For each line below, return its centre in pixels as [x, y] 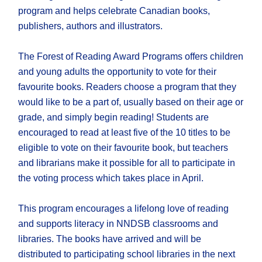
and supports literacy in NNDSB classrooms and [118, 224]
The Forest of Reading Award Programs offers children [131, 57]
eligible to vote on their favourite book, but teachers [123, 148]
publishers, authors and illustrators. [91, 26]
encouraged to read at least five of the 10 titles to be [125, 133]
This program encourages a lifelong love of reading [124, 209]
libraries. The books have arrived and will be [110, 239]
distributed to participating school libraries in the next [127, 254]
